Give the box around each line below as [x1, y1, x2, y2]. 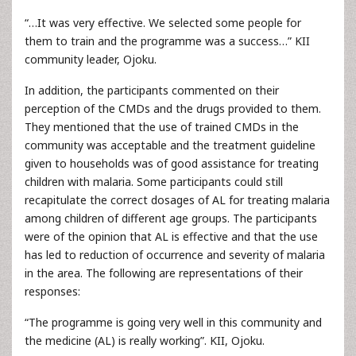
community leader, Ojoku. [25, 52, 157, 67]
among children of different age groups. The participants [25, 211, 317, 226]
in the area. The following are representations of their [25, 265, 303, 281]
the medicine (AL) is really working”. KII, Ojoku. [25, 333, 265, 348]
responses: [25, 284, 80, 299]
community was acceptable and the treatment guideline [25, 137, 315, 153]
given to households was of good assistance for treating [25, 156, 319, 171]
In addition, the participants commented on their [25, 83, 279, 98]
